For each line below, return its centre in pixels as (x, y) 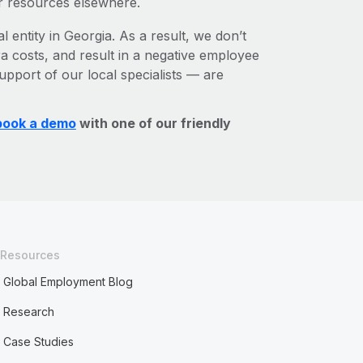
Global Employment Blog (68, 282)
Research (29, 312)
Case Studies (39, 342)
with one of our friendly (153, 123)
